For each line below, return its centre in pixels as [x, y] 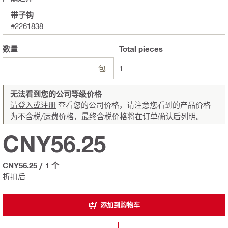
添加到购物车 [120, 205]
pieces [150, 49]
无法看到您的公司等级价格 [56, 93]
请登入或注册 [33, 105]
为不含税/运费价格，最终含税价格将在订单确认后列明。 [107, 116]
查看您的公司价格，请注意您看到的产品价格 [133, 105]
